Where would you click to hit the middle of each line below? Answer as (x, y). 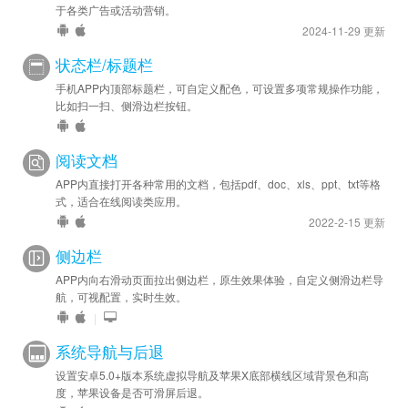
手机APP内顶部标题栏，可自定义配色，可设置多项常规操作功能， (219, 88)
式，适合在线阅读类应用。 (121, 201)
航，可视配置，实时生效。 (121, 296)
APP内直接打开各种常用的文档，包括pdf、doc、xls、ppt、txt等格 (218, 184)
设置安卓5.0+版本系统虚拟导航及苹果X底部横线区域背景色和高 (212, 375)
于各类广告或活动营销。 (116, 10)
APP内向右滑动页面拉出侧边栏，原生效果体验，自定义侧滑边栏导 (219, 279)
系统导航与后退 (110, 352)
